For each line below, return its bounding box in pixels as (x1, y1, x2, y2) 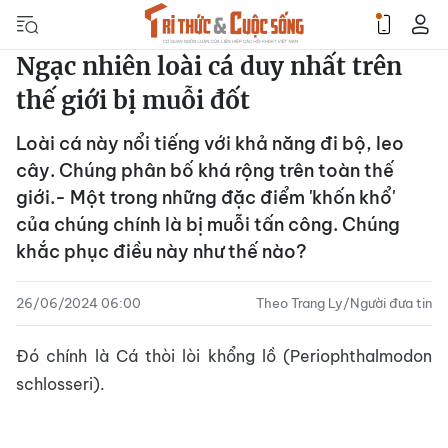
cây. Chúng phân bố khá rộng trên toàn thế (16, 159, 394, 182)
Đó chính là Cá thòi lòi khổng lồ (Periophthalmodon (16, 346, 432, 366)
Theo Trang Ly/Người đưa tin (256, 295, 432, 311)
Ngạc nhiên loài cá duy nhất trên (16, 51, 402, 82)
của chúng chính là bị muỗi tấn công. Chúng (16, 213, 400, 236)
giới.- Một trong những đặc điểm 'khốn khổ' (16, 186, 395, 209)
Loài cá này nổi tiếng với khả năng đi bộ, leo (16, 132, 404, 155)
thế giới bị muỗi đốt (16, 85, 250, 116)
